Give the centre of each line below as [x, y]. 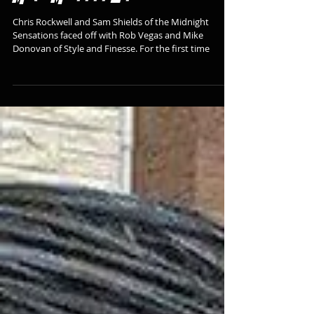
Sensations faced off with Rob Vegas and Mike [108, 63]
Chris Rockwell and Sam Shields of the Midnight [111, 50]
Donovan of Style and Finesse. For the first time [111, 76]
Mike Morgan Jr [71, 25]
